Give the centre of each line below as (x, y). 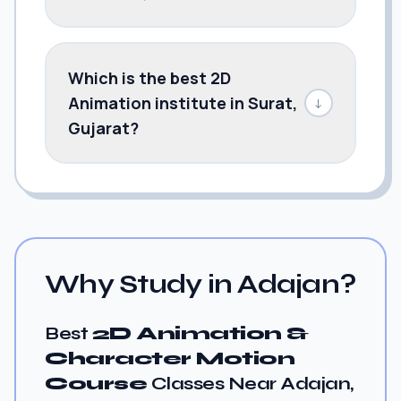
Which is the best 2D (149, 77)
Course (96, 383)
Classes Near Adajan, (250, 383)
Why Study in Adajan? (200, 283)
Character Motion (170, 358)
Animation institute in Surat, (183, 102)
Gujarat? (103, 128)
